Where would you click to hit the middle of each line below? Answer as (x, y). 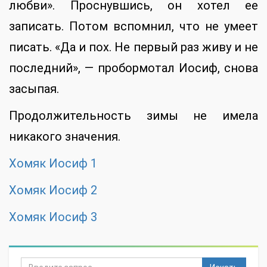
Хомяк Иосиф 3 (53, 217)
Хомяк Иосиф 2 (53, 190)
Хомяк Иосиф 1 (53, 163)
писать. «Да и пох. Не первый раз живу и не (133, 47)
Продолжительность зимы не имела (133, 115)
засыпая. (34, 89)
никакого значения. (65, 136)
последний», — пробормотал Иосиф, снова (133, 68)
